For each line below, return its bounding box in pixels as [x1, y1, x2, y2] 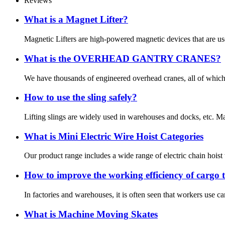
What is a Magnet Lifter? [24, 14, 128, 25]
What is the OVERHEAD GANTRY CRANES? [24, 53, 221, 64]
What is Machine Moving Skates [24, 208, 158, 219]
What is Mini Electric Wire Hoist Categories [24, 131, 203, 142]
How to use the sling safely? [24, 92, 137, 103]
